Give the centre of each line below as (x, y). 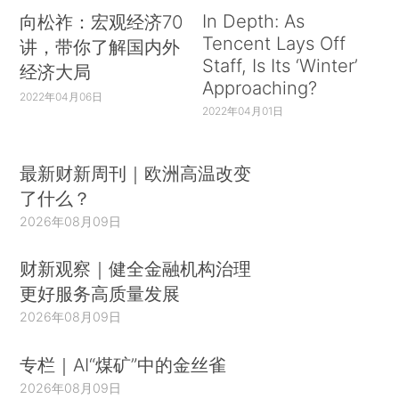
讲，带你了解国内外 (100, 47)
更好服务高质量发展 (100, 294)
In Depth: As (253, 21)
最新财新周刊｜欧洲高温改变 (136, 173)
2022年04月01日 (242, 110)
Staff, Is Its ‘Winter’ (280, 66)
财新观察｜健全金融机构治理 (136, 269)
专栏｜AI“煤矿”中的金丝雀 (123, 364)
